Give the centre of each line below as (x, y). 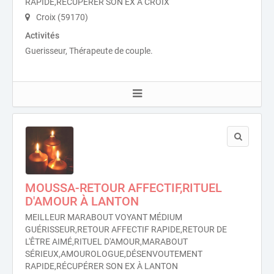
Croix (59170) (61, 17)
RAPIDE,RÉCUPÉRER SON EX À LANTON (102, 266)
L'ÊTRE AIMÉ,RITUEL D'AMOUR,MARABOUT (106, 242)
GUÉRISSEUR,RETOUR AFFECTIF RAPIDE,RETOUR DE (126, 229)
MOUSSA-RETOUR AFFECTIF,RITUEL (124, 188)
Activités (42, 35)
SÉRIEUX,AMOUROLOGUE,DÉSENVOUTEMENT (114, 254)
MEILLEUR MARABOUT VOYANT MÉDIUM (104, 217)
